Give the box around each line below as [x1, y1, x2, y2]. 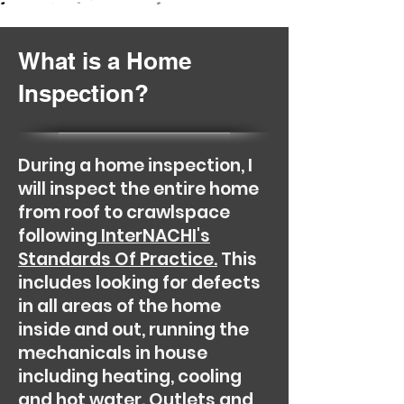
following [18, 224, 97, 248]
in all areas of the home [18, 294, 221, 318]
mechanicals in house [18, 341, 207, 365]
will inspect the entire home [18, 177, 259, 201]
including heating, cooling [18, 364, 242, 389]
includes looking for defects [18, 271, 261, 295]
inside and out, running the [18, 317, 249, 342]
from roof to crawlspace [18, 200, 230, 225]
